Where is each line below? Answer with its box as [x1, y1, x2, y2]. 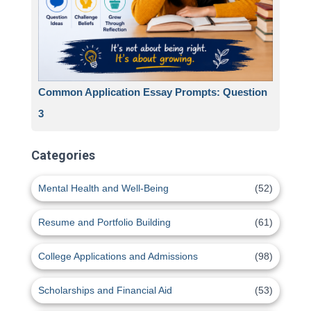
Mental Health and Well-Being [38, 183, 169, 194]
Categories [31, 148, 95, 163]
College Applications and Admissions [38, 251, 198, 262]
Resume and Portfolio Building [38, 217, 171, 228]
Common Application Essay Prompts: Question [38, 86, 267, 99]
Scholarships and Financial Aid [38, 285, 172, 296]
